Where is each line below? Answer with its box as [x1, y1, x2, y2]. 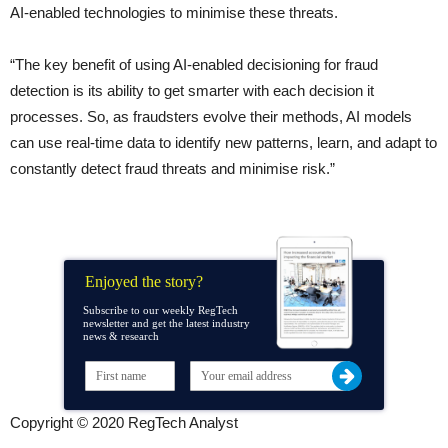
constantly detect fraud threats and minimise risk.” [10, 160, 335, 177]
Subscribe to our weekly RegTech [83, 304, 238, 316]
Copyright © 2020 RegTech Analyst [10, 414, 238, 431]
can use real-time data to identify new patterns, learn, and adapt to [10, 134, 437, 151]
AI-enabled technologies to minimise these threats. [10, 4, 338, 21]
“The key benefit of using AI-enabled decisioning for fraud [10, 56, 378, 73]
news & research [83, 330, 159, 342]
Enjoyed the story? [85, 273, 207, 290]
